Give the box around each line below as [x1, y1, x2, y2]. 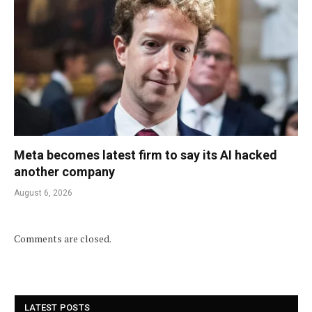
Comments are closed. [14, 232, 111, 246]
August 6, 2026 [14, 188, 72, 198]
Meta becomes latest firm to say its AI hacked [14, 148, 277, 163]
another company [14, 164, 115, 180]
